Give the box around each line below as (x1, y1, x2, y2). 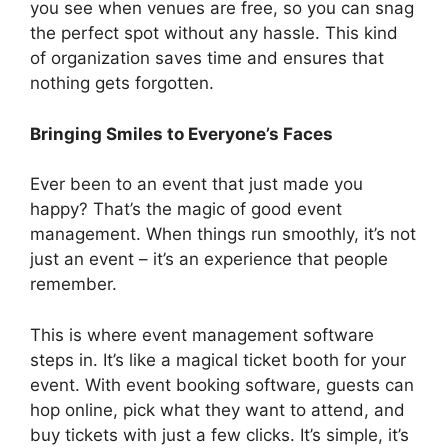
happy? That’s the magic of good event (30, 199, 342, 219)
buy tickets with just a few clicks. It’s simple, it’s (30, 424, 409, 445)
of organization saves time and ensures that (30, 48, 384, 68)
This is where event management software (30, 324, 374, 345)
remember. (30, 274, 117, 294)
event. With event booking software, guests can (30, 374, 414, 395)
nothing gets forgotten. (30, 73, 214, 93)
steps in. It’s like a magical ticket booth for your (30, 349, 406, 370)
